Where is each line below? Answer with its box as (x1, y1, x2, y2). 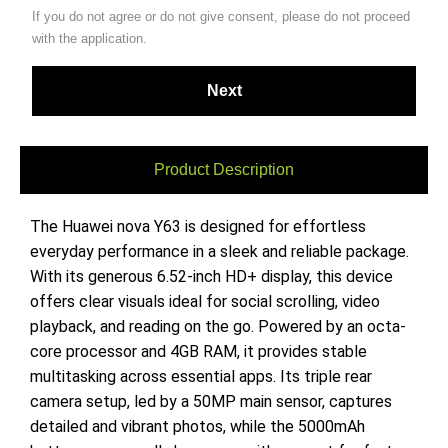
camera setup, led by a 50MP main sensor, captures (30, 392, 392, 412)
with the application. (32, 31, 147, 47)
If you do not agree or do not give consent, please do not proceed (32, 9, 410, 25)
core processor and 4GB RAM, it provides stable (30, 342, 367, 362)
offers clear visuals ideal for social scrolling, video (30, 292, 380, 312)
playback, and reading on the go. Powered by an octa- (30, 317, 406, 337)
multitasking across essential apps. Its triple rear (30, 367, 372, 387)
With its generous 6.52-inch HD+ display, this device (30, 267, 393, 287)
